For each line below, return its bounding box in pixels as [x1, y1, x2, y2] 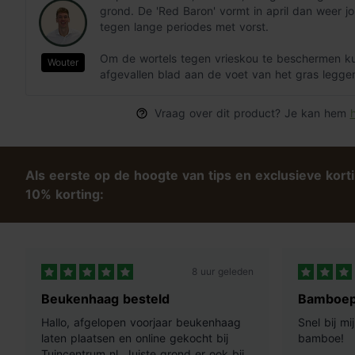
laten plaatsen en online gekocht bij [41, 331, 228, 345]
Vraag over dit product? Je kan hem [154, 106, 350, 120]
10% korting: [25, 186, 104, 203]
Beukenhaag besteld [41, 291, 170, 307]
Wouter [47, 55, 78, 68]
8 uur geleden [192, 265, 254, 278]
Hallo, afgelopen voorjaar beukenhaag [41, 315, 241, 330]
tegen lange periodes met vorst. [99, 20, 269, 34]
